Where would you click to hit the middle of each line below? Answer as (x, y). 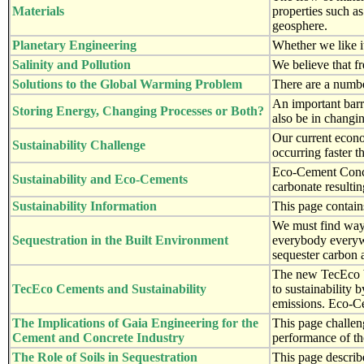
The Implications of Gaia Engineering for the (135, 323)
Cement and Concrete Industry (98, 337)
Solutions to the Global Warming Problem (127, 84)
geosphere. (300, 25)
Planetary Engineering (74, 45)
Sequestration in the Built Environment (120, 240)
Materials (38, 11)
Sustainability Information (84, 206)
